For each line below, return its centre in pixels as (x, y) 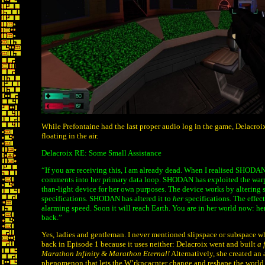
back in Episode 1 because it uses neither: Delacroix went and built (149, 244)
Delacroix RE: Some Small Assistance (101, 153)
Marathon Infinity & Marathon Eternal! (106, 253)
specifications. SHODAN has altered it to (107, 198)
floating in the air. (70, 136)
